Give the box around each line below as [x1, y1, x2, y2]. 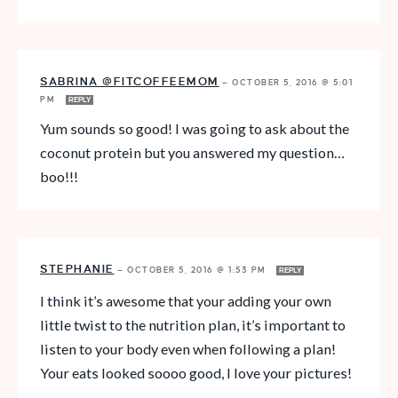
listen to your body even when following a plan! [40, 339, 336, 357]
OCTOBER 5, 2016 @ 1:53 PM [127, 265, 269, 275]
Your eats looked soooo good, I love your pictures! [40, 363, 352, 381]
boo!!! [40, 167, 78, 185]
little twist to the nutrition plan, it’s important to [40, 315, 346, 333]
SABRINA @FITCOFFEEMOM [40, 75, 219, 88]
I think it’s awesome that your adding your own [40, 291, 331, 309]
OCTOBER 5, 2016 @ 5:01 [232, 77, 353, 87]
